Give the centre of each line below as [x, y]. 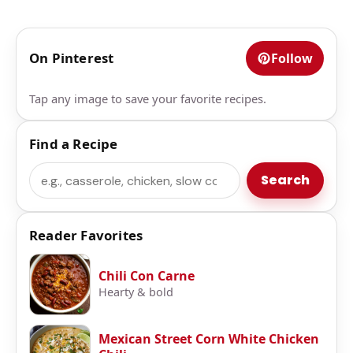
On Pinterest [72, 58]
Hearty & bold [136, 292]
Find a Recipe [74, 144]
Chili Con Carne [147, 276]
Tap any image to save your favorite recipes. [148, 99]
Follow [292, 59]
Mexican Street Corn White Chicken [209, 339]
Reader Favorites [86, 236]
